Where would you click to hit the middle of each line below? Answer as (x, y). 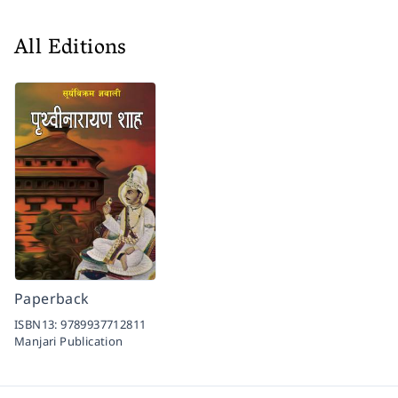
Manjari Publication (69, 342)
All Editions (71, 50)
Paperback (52, 299)
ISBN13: (38, 325)
